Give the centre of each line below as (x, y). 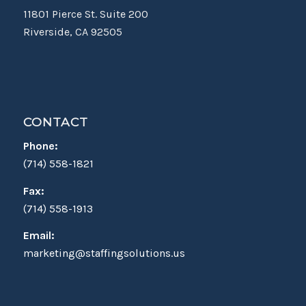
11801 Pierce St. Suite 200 (85, 14)
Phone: (40, 146)
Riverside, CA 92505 (72, 32)
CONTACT (55, 122)
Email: (39, 236)
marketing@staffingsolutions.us (104, 253)
